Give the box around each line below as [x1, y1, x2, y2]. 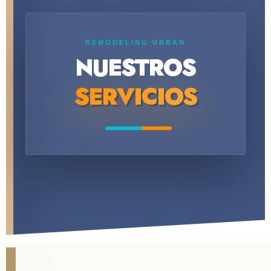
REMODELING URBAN [85, 39, 186, 47]
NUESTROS [75, 51, 196, 85]
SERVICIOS [74, 80, 197, 114]
